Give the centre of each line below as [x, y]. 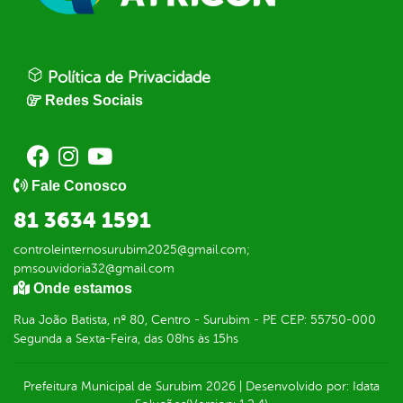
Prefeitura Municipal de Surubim [113, 387]
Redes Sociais [94, 101]
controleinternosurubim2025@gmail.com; [132, 250]
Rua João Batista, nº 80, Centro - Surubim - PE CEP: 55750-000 [195, 320]
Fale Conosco [79, 186]
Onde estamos [83, 289]
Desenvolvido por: [299, 387]
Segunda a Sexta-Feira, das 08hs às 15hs [126, 339]
